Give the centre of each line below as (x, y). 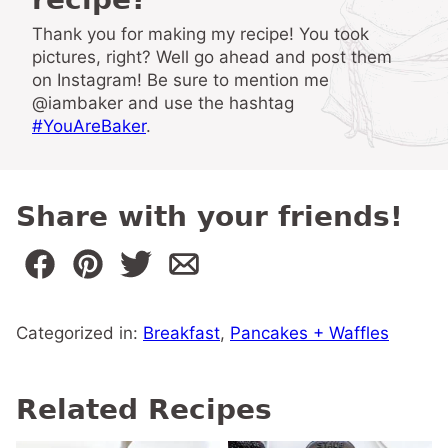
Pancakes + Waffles (309, 333)
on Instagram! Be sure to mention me (180, 80)
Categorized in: (79, 333)
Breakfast (181, 333)
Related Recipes (144, 409)
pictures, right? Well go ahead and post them (212, 57)
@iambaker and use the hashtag (163, 103)
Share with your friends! (209, 216)
